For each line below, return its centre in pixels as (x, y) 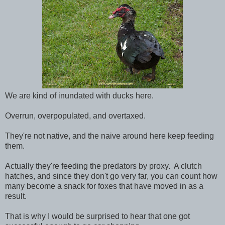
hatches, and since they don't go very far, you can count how (111, 176)
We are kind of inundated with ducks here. (79, 95)
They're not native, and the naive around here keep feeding (109, 136)
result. (16, 196)
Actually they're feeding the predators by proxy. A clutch (103, 166)
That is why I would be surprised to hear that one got (97, 216)
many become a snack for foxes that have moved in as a (104, 186)
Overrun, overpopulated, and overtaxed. (75, 116)
